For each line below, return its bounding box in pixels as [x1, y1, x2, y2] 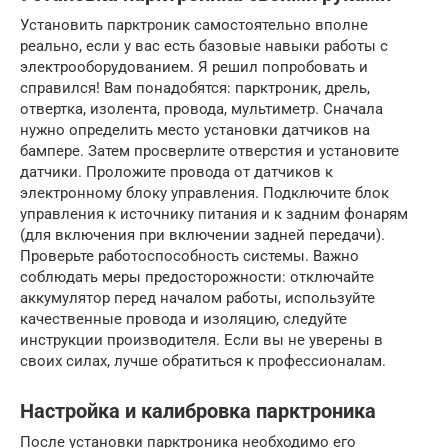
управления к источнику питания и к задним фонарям [20, 204, 408, 223]
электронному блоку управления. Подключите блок [20, 183, 389, 202]
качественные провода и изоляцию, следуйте [20, 309, 347, 328]
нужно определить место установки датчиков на [20, 120, 370, 139]
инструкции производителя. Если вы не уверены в [20, 330, 383, 349]
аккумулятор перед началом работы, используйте [20, 288, 375, 307]
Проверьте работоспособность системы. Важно [20, 246, 359, 265]
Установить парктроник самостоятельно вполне [20, 15, 368, 34]
